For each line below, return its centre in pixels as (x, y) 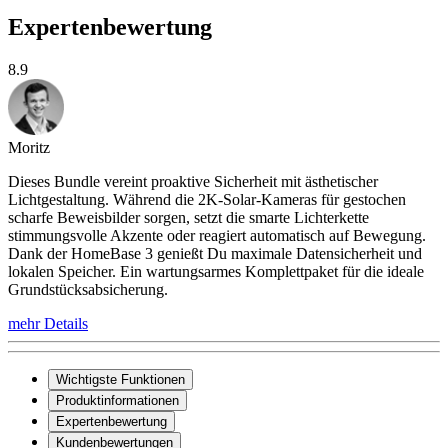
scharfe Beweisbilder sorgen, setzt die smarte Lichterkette (188, 218)
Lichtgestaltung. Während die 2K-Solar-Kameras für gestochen (207, 200)
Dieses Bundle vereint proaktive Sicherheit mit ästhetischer (193, 182)
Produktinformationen (117, 401)
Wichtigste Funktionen (120, 380)
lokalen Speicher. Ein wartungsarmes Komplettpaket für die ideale (216, 272)
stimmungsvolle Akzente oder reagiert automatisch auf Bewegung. (217, 236)
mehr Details (48, 324)
